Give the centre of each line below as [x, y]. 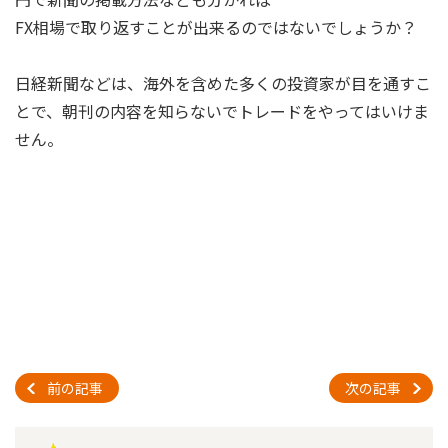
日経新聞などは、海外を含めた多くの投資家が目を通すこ [223, 82]
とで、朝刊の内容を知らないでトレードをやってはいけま [222, 110]
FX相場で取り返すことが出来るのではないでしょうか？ [216, 26]
